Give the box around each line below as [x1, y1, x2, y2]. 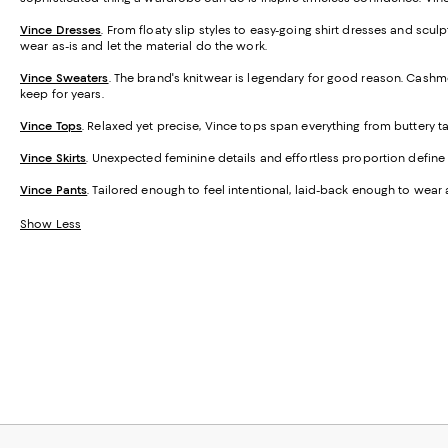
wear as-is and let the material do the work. [20, 38, 267, 53]
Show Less [20, 216, 81, 231]
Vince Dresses [20, 22, 102, 37]
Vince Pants [20, 182, 88, 197]
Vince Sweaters [20, 70, 109, 85]
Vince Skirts [20, 150, 87, 165]
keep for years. [20, 86, 104, 101]
